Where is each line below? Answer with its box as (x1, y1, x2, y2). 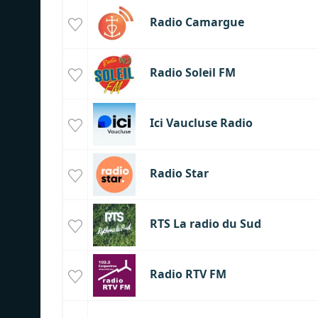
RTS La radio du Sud (149, 216, 261, 232)
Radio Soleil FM (149, 65, 236, 81)
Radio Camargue (149, 14, 244, 31)
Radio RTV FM (149, 266, 226, 283)
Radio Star (149, 165, 209, 182)
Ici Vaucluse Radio (149, 115, 253, 131)
